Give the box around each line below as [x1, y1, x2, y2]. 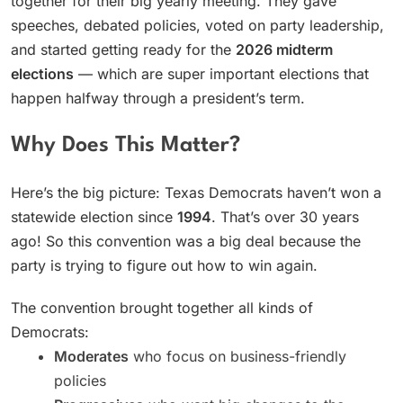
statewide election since [11, 208, 177, 227]
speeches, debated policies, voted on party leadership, [11, 16, 384, 35]
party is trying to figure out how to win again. [11, 256, 318, 275]
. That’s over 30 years [211, 208, 359, 227]
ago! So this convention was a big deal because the [11, 232, 361, 251]
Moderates [54, 347, 129, 366]
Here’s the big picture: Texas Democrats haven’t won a [11, 184, 381, 202]
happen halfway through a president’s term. [11, 89, 305, 108]
